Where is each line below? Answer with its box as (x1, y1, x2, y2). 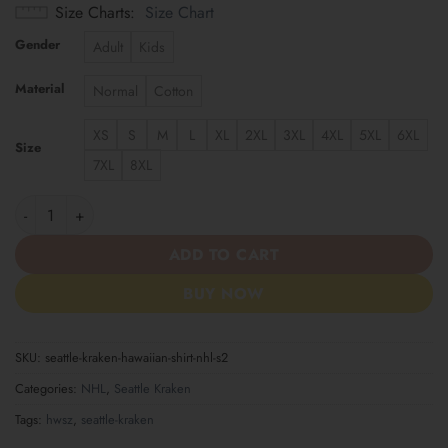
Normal (93, 81, 138, 102)
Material (15, 79, 65, 99)
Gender (15, 35, 60, 55)
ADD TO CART (168, 243, 280, 267)
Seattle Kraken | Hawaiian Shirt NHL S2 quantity (14, 195, 339, 216)
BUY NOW (183, 282, 265, 306)
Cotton (154, 81, 193, 102)
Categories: (15, 379, 81, 399)
